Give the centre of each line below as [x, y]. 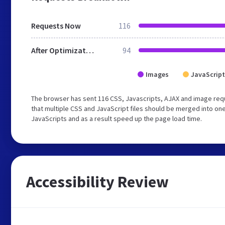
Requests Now [56, 26]
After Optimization [90, 50]
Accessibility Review [97, 182]
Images [157, 74]
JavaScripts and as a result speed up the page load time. [117, 119]
